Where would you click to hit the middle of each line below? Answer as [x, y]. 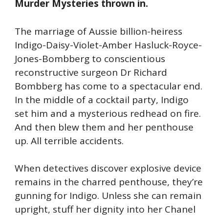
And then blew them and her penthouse [104, 127]
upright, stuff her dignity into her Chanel [105, 209]
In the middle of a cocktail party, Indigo [102, 99]
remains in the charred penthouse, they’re [109, 182]
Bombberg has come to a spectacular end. [109, 86]
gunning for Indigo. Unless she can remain [108, 196]
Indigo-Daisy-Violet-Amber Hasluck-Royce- [108, 45]
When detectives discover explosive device [108, 168]
